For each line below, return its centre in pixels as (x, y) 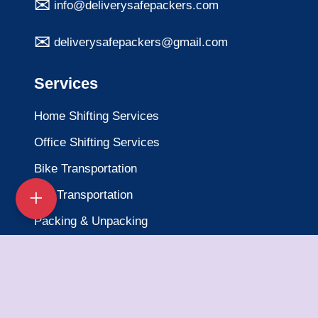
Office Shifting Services (97, 143)
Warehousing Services (93, 274)
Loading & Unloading (88, 248)
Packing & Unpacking (91, 221)
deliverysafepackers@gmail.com (141, 43)
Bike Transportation (85, 169)
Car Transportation (83, 195)
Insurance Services (85, 300)
